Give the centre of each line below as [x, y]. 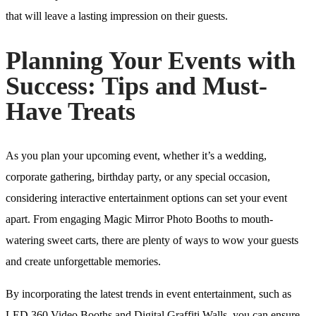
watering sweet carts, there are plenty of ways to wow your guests [152, 241]
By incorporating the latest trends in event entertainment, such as [148, 294]
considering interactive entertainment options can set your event [146, 198]
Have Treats [71, 112]
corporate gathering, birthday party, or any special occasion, [138, 177]
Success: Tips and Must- [136, 86]
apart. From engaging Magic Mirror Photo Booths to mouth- [139, 219]
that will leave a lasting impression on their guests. [117, 16]
